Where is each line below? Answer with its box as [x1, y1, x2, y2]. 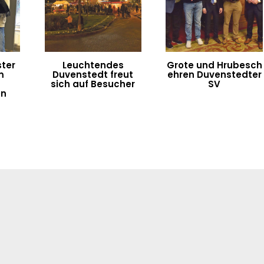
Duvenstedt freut [52, 68, 134, 81]
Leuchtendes [62, 58, 124, 71]
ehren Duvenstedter [167, 68, 262, 81]
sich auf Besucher [51, 77, 136, 90]
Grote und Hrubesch [166, 58, 262, 71]
